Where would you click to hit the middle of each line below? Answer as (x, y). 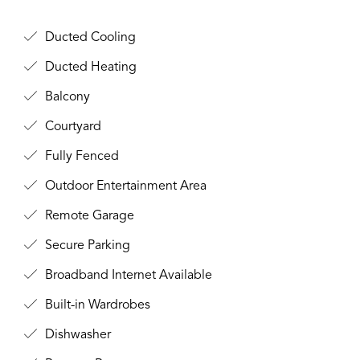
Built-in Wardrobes (96, 305)
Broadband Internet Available (127, 276)
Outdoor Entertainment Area (124, 186)
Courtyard (72, 127)
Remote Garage (88, 216)
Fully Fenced (80, 157)
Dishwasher (76, 335)
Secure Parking (86, 246)
